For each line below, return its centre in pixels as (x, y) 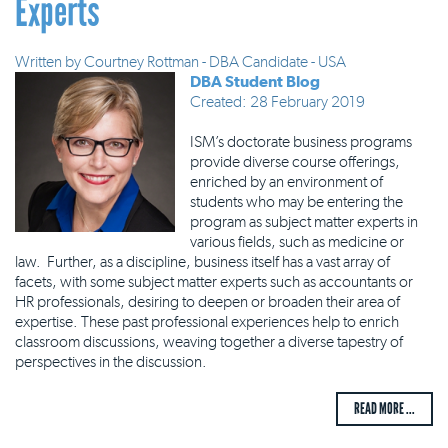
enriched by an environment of (286, 181)
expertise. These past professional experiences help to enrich (207, 321)
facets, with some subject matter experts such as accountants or (214, 281)
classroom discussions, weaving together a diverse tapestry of (209, 341)
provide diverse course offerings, (295, 161)
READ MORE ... (384, 408)
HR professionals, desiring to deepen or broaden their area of (207, 301)
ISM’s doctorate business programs (301, 141)
